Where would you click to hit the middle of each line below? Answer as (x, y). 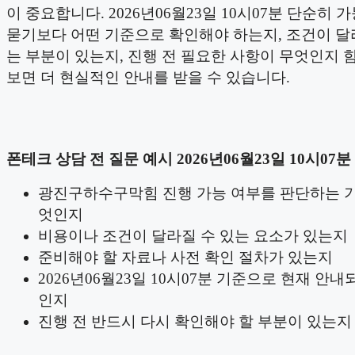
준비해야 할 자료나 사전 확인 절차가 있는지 (185, 257)
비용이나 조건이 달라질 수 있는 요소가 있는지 (193, 235)
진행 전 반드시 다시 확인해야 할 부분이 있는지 (195, 321)
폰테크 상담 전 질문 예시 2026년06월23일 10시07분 (179, 158)
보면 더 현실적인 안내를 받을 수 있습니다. (148, 77)
